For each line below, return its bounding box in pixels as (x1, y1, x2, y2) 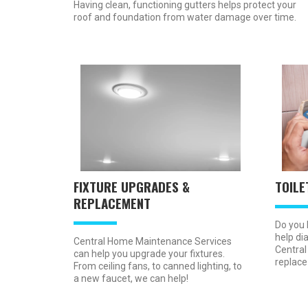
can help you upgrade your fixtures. (74, 248, 225, 260)
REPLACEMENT (74, 193, 151, 213)
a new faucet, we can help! (74, 273, 188, 285)
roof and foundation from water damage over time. (74, 12, 296, 23)
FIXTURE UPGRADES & (74, 177, 190, 197)
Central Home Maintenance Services (74, 236, 232, 247)
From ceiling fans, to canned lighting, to (74, 261, 242, 272)
